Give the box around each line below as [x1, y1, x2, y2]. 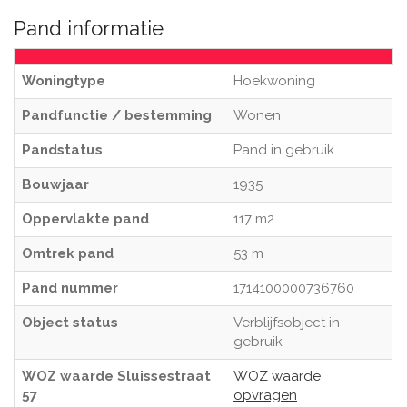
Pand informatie [14, 16, 164, 40]
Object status [22, 314, 118, 331]
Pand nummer [22, 280, 118, 296]
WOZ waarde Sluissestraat [22, 368, 211, 384]
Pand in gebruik [233, 142, 334, 158]
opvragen [233, 387, 297, 403]
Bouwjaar [22, 176, 89, 193]
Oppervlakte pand [22, 211, 149, 227]
